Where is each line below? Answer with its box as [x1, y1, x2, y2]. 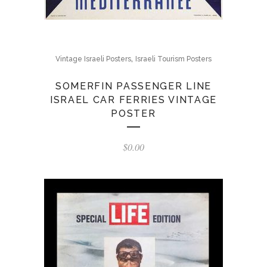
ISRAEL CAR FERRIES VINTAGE [49, 94, 218, 105]
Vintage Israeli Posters [55, 55, 131, 63]
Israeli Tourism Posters [135, 55, 212, 63]
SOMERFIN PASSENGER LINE [55, 80, 212, 92]
